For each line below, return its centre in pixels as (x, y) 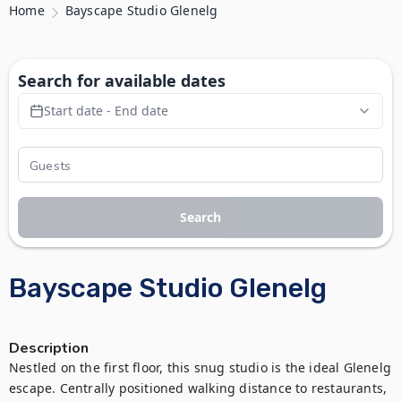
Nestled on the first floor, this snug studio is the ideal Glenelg (200, 367)
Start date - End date (106, 111)
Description (49, 348)
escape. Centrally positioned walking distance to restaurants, (198, 388)
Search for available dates (122, 81)
